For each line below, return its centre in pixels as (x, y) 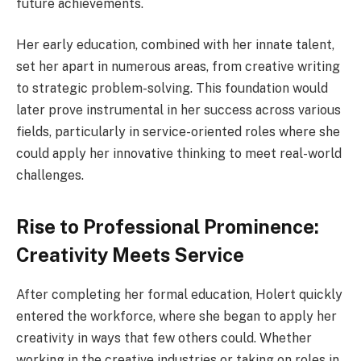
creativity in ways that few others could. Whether (164, 338)
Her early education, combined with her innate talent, (175, 45)
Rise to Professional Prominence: (168, 226)
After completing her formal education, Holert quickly (179, 294)
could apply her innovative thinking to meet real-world (179, 154)
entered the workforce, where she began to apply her (176, 316)
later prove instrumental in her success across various (178, 110)
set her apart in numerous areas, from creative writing (178, 67)
